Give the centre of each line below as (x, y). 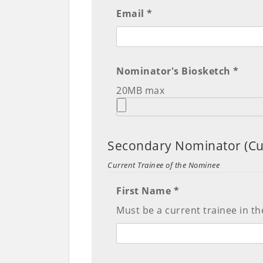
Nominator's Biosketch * (178, 71)
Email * (134, 14)
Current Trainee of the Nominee (164, 165)
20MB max (141, 91)
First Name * (148, 191)
